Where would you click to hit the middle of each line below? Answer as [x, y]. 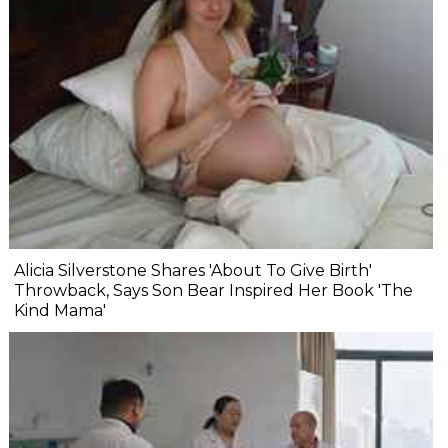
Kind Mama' [60, 310]
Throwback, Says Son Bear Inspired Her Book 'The [213, 290]
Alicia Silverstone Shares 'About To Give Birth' [193, 270]
